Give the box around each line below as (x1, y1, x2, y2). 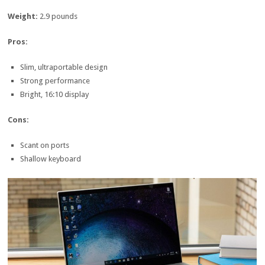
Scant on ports (20, 141, 69, 150)
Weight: (8, 11, 40, 21)
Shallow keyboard (20, 154, 81, 164)
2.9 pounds (40, 11, 78, 21)
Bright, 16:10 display (20, 89, 89, 99)
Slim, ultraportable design (20, 62, 108, 72)
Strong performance (20, 76, 90, 85)
